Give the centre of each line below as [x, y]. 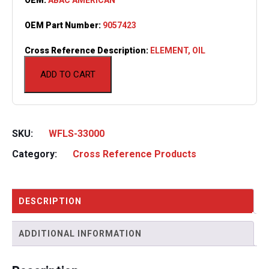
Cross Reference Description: [87, 50]
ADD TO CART [68, 74]
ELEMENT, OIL [178, 50]
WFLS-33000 [77, 133]
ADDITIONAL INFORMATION [80, 233]
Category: [36, 154]
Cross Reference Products [134, 154]
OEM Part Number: [64, 25]
